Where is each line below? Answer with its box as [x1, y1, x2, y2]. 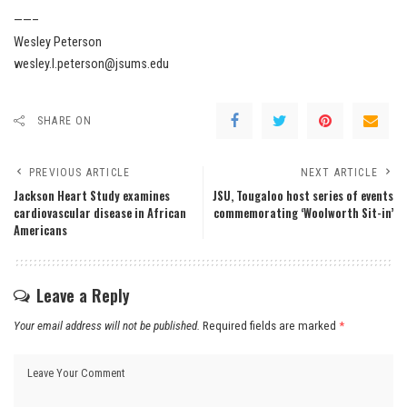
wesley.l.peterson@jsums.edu [14, 55, 169, 72]
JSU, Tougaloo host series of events [213, 186, 393, 204]
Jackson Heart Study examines [14, 186, 170, 204]
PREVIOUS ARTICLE [29, 165, 131, 179]
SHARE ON [37, 114, 93, 127]
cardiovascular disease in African [14, 203, 186, 222]
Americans [14, 221, 67, 239]
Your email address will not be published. [14, 318, 200, 333]
